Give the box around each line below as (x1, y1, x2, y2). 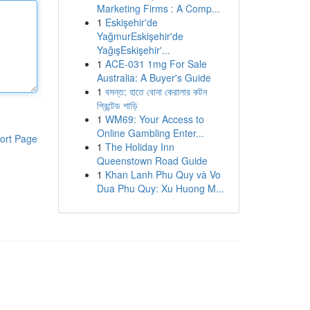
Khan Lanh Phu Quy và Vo (104, 167, 221, 181)
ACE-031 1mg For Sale (104, 57, 207, 71)
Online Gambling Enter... (96, 126, 204, 140)
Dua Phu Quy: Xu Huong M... (96, 181, 224, 195)
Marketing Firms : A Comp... (96, 1, 220, 15)
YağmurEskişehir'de (96, 29, 183, 43)
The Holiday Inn (104, 140, 174, 154)
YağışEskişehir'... (96, 43, 170, 57)
